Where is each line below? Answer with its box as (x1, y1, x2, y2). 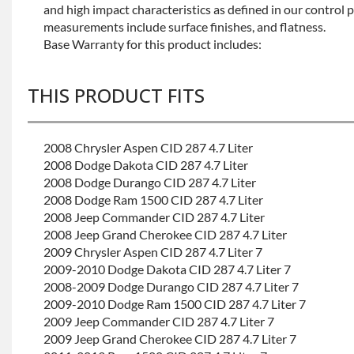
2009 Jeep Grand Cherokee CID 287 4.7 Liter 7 (43, 330, 296, 346)
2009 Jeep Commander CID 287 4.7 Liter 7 (43, 313, 274, 329)
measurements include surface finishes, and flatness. (43, 18, 326, 34)
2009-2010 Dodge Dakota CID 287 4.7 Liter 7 (43, 261, 291, 277)
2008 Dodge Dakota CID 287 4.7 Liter (43, 156, 248, 172)
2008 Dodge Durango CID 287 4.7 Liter (43, 174, 256, 190)
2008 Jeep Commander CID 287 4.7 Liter (43, 209, 265, 224)
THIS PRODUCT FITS (28, 81, 205, 108)
